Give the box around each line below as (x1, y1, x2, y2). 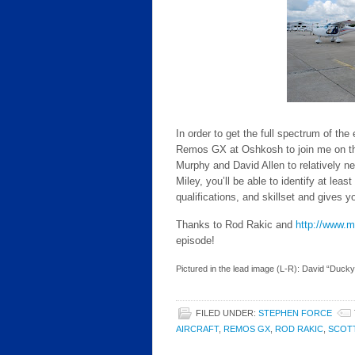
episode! (176, 235, 215, 246)
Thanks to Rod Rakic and (176, 219, 296, 231)
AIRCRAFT (176, 324, 219, 334)
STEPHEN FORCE (258, 308, 332, 318)
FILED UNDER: (196, 308, 258, 318)
